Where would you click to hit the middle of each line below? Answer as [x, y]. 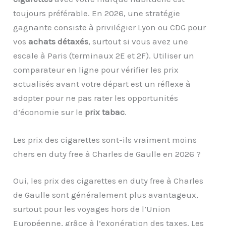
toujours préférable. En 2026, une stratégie [97, 13]
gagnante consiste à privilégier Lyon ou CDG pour [110, 27]
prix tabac [105, 112]
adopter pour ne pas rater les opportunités [96, 98]
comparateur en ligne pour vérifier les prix [96, 69]
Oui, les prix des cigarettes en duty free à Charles [108, 181]
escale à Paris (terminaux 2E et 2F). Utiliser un [104, 55]
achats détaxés [59, 41]
